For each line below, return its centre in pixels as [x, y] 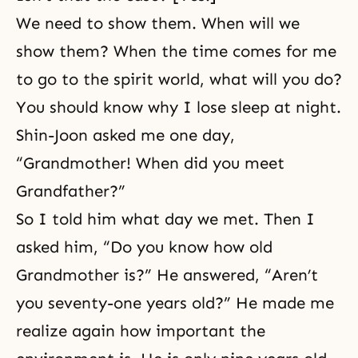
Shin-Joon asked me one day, [125, 135]
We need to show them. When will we [158, 23]
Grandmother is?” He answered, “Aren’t [167, 274]
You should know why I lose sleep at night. [179, 107]
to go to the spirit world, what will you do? [179, 79]
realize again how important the [141, 330]
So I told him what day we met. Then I [165, 219]
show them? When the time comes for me [176, 51]
